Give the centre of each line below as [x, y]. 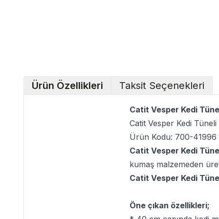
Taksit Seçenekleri [162, 86]
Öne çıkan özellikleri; [170, 205]
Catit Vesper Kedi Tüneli [173, 123]
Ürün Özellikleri [67, 86]
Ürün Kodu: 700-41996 [173, 137]
